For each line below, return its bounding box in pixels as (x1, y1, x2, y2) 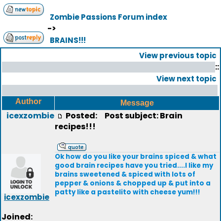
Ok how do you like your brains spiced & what (55, 152, 217, 161)
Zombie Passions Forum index (50, 12, 167, 22)
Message (120, 99, 154, 107)
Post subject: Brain (100, 110, 183, 121)
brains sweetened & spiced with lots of (55, 170, 195, 179)
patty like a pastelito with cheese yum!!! (55, 187, 200, 197)
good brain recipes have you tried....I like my (55, 161, 213, 170)
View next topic (156, 74, 217, 84)
